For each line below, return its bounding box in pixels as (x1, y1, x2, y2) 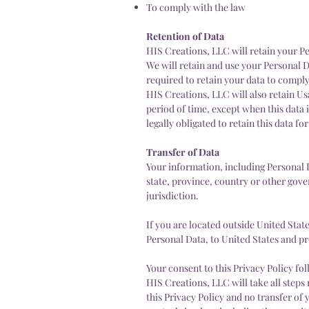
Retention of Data (146, 29, 224, 43)
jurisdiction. (146, 188, 199, 202)
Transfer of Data (146, 145, 219, 159)
